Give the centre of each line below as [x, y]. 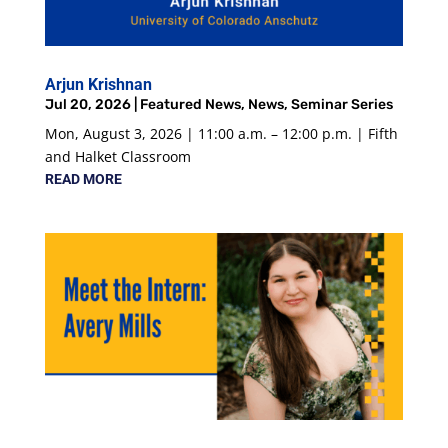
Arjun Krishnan [98, 84]
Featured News [190, 104]
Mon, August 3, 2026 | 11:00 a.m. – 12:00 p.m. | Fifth [221, 133]
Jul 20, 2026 [87, 104]
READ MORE [83, 178]
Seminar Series [341, 104]
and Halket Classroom [117, 156]
